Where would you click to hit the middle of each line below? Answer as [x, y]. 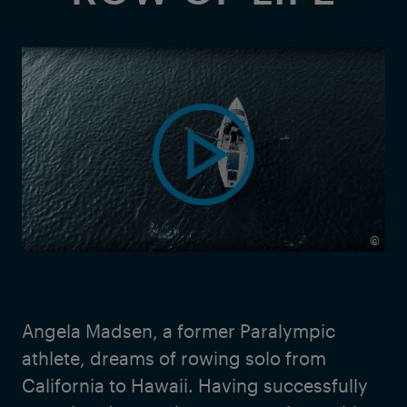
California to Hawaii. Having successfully [195, 385]
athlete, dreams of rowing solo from [174, 358]
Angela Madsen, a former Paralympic [179, 331]
